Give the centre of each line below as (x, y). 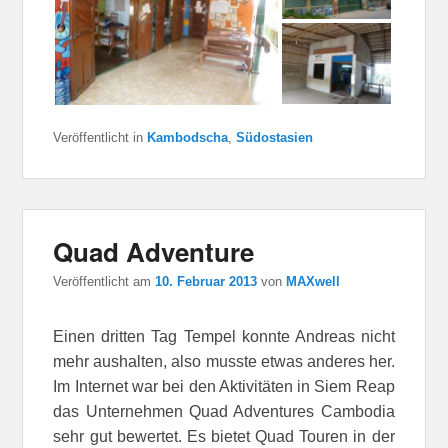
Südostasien (275, 137)
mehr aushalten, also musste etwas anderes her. (224, 362)
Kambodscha (188, 137)
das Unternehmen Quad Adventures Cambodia (224, 412)
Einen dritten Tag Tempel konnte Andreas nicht (224, 337)
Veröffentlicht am (104, 282)
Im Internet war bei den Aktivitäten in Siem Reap (224, 387)
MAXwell (313, 282)
